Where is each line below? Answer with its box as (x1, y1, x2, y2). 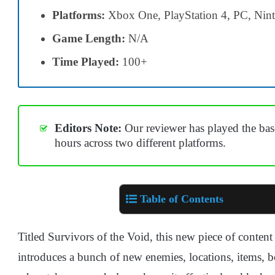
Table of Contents (140, 192, 223, 205)
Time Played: (52, 55, 119, 68)
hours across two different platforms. (55, 136, 226, 150)
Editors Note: (55, 122, 122, 135)
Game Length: (52, 31, 125, 45)
